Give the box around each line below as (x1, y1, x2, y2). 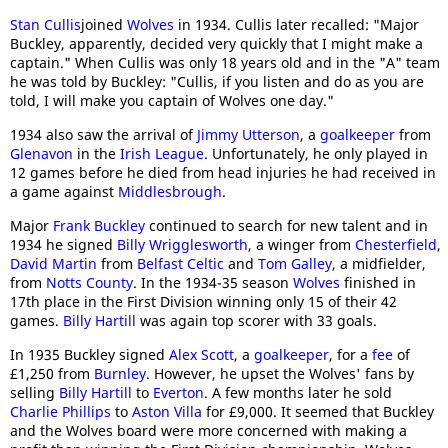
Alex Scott (169, 344, 234, 364)
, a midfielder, (332, 253, 426, 273)
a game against (10, 181, 118, 201)
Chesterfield (355, 234, 437, 254)
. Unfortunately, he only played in (204, 143, 428, 163)
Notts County (46, 272, 133, 292)
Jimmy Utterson (197, 124, 300, 144)
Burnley (94, 363, 146, 383)
